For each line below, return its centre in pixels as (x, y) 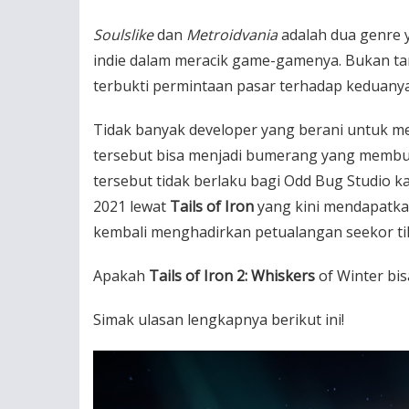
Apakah (121, 276)
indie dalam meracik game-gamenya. (217, 60)
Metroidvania (232, 35)
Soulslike (123, 35)
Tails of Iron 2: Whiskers (232, 276)
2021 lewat (131, 206)
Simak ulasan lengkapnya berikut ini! (219, 320)
